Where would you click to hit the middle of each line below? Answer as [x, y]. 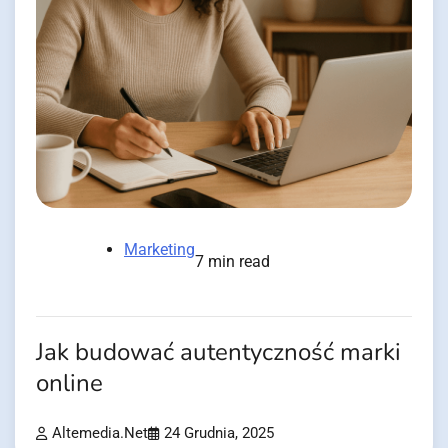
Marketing [159, 249]
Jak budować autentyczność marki [218, 352]
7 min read [232, 261]
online [69, 383]
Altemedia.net [100, 434]
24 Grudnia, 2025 [219, 434]
